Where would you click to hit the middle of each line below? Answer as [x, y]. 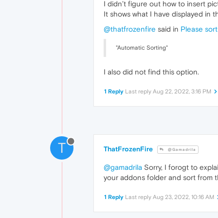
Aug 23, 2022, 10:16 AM [183, 197]
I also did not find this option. [151, 72]
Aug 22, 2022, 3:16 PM [182, 92]
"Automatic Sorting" [142, 48]
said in [168, 29]
